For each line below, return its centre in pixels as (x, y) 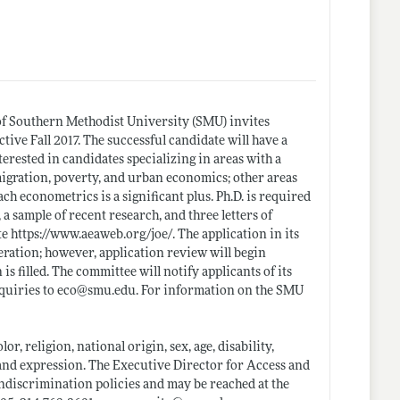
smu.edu (112, 292)
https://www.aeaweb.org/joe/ (92, 236)
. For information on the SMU (220, 292)
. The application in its (236, 236)
